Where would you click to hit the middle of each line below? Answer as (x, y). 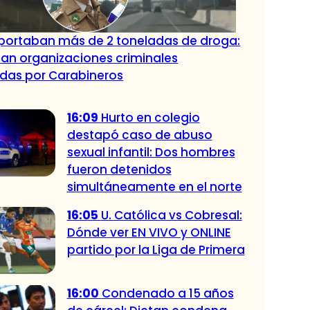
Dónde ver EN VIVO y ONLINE (149, 232)
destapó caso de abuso (139, 135)
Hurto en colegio (150, 117)
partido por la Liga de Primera (156, 249)
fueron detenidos (119, 169)
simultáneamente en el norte (154, 186)
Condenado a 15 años (167, 294)
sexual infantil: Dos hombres (151, 152)
